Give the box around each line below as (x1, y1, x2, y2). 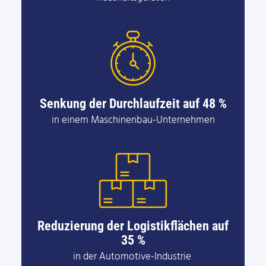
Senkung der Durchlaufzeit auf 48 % (39, 95, 227, 111)
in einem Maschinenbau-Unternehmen (51, 112, 215, 129)
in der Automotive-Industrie (72, 248, 194, 265)
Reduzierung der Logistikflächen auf (37, 217, 229, 233)
